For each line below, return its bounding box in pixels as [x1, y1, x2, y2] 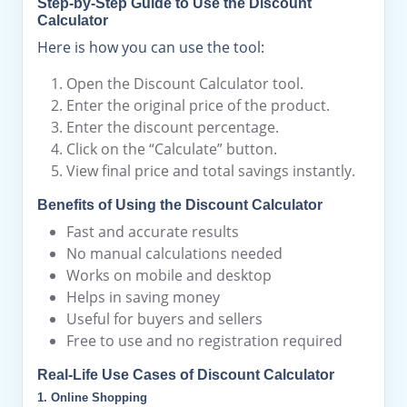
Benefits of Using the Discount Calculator [37, 197, 323, 213]
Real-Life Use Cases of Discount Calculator [37, 367, 334, 382]
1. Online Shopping [37, 391, 147, 404]
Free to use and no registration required [66, 331, 342, 351]
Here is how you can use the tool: [37, 37, 264, 57]
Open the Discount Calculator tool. [66, 74, 303, 94]
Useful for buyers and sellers [66, 309, 263, 329]
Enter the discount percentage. [66, 117, 279, 137]
